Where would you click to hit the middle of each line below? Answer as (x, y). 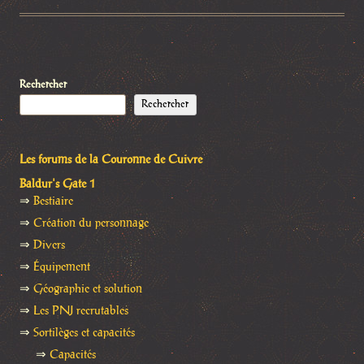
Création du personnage (91, 223)
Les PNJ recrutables (81, 311)
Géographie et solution (88, 289)
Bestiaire (53, 201)
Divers (49, 245)
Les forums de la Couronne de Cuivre (111, 160)
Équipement (62, 267)
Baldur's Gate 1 (58, 184)
